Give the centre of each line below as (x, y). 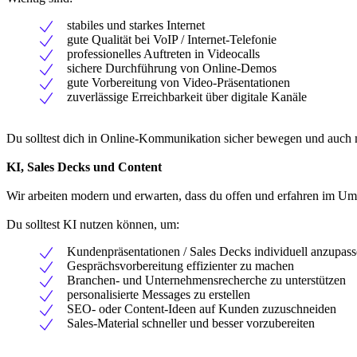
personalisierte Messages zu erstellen (159, 294)
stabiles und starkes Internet (136, 25)
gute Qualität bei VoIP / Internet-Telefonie (172, 39)
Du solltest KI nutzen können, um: (93, 224)
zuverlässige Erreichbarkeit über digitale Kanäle (187, 96)
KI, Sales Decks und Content (84, 167)
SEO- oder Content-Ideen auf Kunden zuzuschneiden (202, 308)
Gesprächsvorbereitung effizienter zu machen (180, 265)
